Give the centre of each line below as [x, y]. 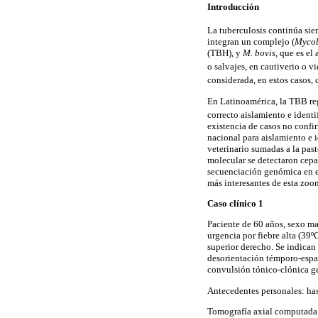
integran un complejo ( [251, 41]
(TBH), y [225, 53]
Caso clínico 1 [235, 204]
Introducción [233, 7]
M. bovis [259, 53]
